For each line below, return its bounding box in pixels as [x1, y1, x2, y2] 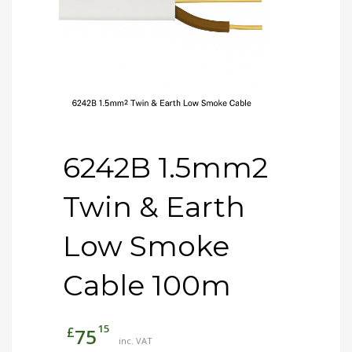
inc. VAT [119, 335, 152, 347]
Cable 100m [63, 268, 231, 303]
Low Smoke [63, 229, 229, 264]
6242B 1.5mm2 [63, 150, 268, 185]
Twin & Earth [63, 189, 245, 225]
